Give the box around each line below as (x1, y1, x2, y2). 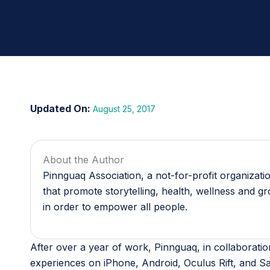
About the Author (43, 154, 124, 166)
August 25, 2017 (90, 104, 155, 114)
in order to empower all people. (43, 201, 187, 213)
